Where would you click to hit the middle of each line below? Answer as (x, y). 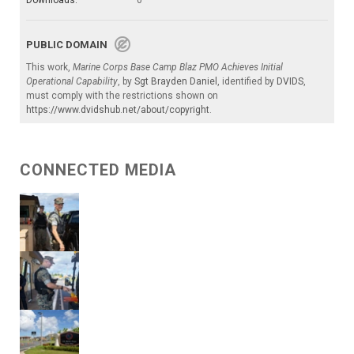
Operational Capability (72, 82)
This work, (49, 68)
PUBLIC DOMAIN (70, 45)
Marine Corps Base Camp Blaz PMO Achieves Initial (178, 68)
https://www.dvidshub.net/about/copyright (118, 110)
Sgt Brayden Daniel (176, 82)
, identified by (247, 82)
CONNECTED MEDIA (98, 170)
